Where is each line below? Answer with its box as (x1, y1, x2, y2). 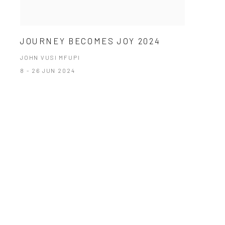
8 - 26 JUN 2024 (20, 67, 75, 74)
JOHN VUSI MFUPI (20, 54, 80, 61)
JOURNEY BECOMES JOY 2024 (20, 36, 161, 46)
